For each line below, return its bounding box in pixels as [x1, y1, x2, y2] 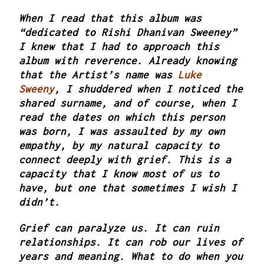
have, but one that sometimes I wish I [19, 181, 237, 194]
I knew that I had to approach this [19, 40, 220, 52]
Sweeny [19, 82, 55, 95]
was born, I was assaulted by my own [19, 125, 226, 137]
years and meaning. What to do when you [19, 250, 243, 262]
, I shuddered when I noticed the [54, 82, 243, 95]
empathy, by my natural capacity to [19, 139, 220, 151]
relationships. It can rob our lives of [19, 236, 243, 248]
